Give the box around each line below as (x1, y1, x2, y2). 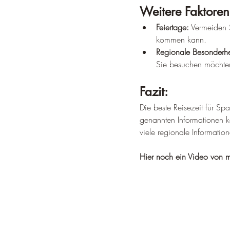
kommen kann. (156, 34, 206, 45)
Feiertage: (156, 22, 189, 33)
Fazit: (140, 84, 168, 100)
